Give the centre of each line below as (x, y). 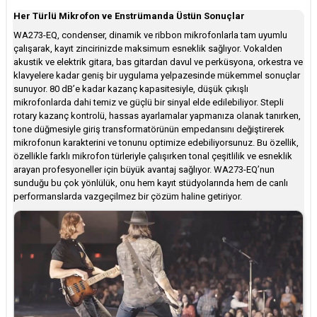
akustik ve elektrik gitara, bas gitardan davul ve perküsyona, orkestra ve (158, 62)
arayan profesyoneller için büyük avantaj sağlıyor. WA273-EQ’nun (144, 169)
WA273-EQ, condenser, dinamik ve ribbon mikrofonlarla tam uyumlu (150, 35)
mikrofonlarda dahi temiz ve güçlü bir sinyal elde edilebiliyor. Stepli (149, 102)
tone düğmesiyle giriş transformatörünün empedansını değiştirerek (149, 129)
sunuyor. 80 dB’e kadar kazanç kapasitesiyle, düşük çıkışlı (131, 88)
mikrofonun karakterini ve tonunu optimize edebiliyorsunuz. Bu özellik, (156, 142)
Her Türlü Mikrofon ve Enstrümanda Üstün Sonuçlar (129, 16)
